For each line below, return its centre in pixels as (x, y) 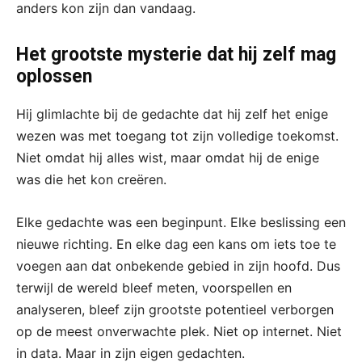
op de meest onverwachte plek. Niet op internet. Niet (179, 331)
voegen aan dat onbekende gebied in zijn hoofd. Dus (178, 265)
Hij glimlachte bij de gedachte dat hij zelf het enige (172, 114)
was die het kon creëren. (91, 179)
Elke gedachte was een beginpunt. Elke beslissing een (181, 222)
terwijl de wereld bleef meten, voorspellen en (154, 287)
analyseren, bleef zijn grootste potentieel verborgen (175, 309)
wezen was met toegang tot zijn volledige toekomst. (177, 135)
